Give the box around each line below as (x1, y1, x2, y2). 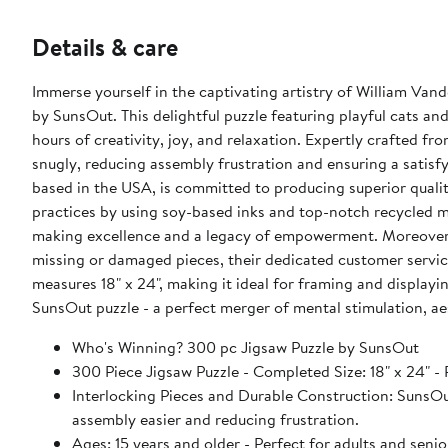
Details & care (32, 30, 178, 65)
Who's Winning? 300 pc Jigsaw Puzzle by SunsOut (72, 336, 419, 359)
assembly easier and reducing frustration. (72, 408, 359, 431)
